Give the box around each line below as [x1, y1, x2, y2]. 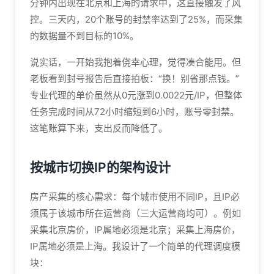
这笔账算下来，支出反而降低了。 [30, 122, 168, 134]
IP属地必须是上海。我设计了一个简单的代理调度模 [30, 240, 240, 252]
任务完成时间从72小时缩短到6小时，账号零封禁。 [30, 106, 239, 117]
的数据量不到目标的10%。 [30, 30, 139, 42]
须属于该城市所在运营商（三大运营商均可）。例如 [30, 207, 241, 219]
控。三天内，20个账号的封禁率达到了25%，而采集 [30, 13, 243, 25]
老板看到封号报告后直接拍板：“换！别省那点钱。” [30, 73, 239, 84]
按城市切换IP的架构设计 [30, 160, 171, 175]
